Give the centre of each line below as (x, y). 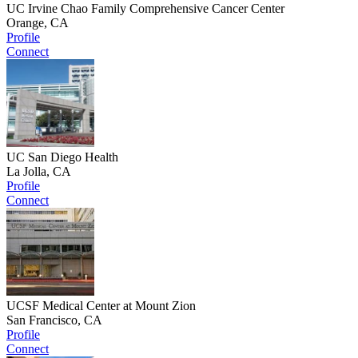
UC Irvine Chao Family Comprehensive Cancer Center (145, 9)
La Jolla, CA (39, 172)
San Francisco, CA (54, 320)
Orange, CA (38, 23)
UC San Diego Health (62, 157)
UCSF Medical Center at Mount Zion (101, 306)
